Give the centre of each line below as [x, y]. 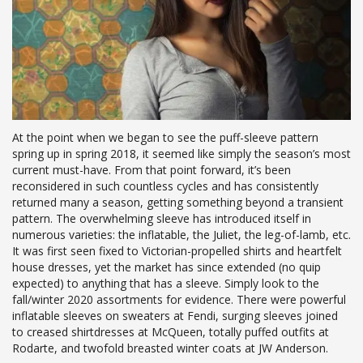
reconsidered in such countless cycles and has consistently [165, 186]
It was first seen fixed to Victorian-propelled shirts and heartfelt [177, 250]
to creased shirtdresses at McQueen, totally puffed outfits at [171, 331]
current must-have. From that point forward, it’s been [152, 169]
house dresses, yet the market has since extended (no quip [167, 267]
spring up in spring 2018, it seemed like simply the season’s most [181, 153]
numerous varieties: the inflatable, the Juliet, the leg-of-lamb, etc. [181, 234]
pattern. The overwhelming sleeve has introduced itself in [162, 218]
